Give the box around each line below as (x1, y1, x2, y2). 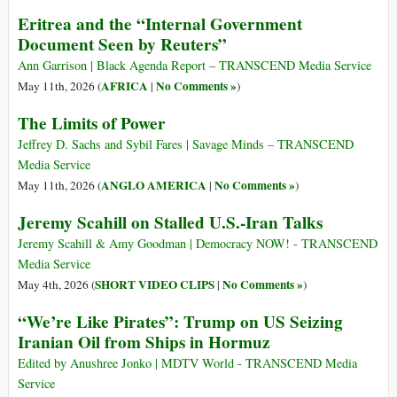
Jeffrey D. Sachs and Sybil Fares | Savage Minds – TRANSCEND (18, 136, 354, 153)
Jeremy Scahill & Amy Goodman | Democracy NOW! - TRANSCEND (18, 235, 378, 253)
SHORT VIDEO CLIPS (95, 276, 214, 294)
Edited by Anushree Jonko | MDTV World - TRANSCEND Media (18, 354, 357, 372)
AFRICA (101, 77, 148, 96)
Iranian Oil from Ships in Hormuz (18, 330, 270, 355)
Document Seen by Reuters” (18, 32, 227, 58)
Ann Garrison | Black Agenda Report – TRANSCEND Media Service (18, 57, 371, 74)
